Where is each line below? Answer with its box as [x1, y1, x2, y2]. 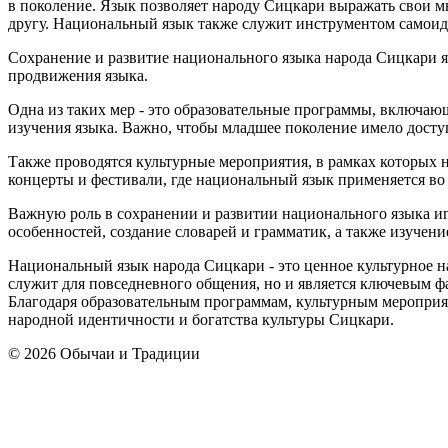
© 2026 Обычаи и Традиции [8, 344, 200, 362]
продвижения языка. [8, 66, 148, 84]
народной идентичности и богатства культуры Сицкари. [8, 310, 394, 328]
